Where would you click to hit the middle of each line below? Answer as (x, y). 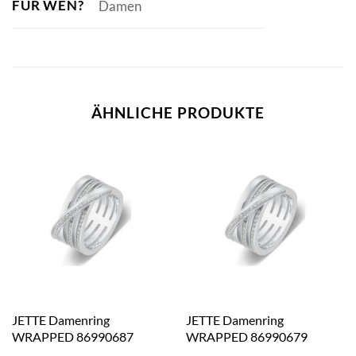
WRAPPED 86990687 (72, 336)
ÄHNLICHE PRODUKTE (178, 112)
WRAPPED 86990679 (246, 336)
